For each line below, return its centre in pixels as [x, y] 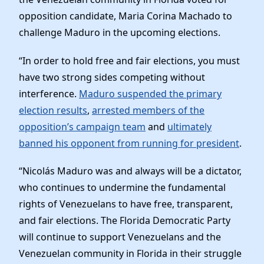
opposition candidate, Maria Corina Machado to [126, 16]
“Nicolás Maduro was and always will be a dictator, [130, 171]
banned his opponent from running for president [129, 143]
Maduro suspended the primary [150, 93]
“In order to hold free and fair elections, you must [129, 60]
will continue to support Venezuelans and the [120, 237]
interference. [49, 93]
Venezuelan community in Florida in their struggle [130, 253]
